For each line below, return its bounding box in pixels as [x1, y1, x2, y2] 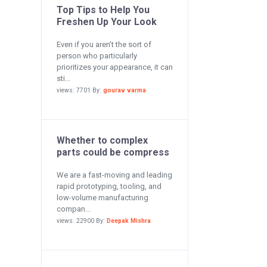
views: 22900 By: [56, 217, 107, 225]
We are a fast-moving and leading [56, 170, 172, 179]
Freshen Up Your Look [56, 16, 157, 27]
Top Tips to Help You [56, 4, 150, 15]
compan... [56, 204, 91, 213]
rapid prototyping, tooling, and [56, 182, 162, 191]
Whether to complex [56, 135, 148, 146]
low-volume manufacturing [56, 193, 148, 202]
